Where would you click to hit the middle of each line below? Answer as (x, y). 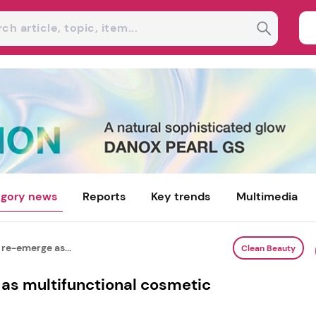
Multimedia (267, 197)
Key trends (181, 197)
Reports (104, 197)
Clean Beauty (268, 248)
